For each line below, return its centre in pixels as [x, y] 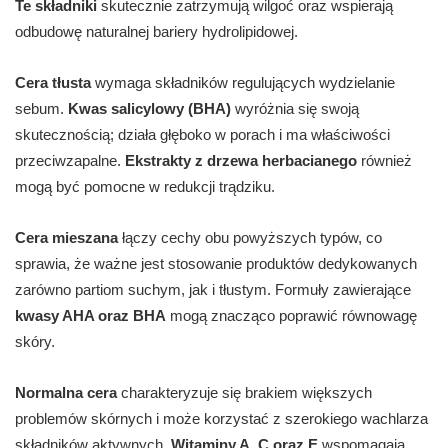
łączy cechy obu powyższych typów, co [250, 238]
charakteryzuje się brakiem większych [244, 393]
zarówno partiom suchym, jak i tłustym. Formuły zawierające [213, 290]
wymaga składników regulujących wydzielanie [243, 83]
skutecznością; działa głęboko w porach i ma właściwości [202, 135]
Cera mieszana [66, 238]
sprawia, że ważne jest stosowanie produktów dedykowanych [216, 264]
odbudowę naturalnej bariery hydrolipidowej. [156, 32]
